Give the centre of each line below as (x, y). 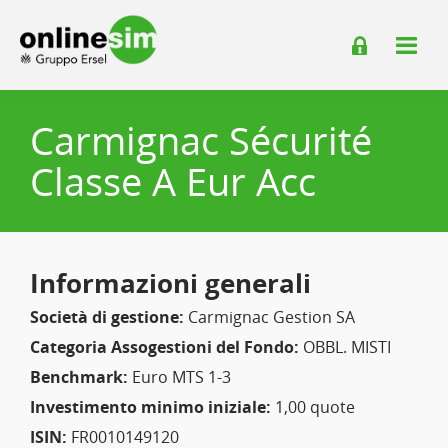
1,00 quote (313, 407)
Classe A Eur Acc (173, 181)
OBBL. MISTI (345, 347)
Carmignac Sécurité (201, 140)
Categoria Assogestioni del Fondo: (164, 347)
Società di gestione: (107, 317)
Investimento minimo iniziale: (150, 407)
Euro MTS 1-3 (179, 377)
